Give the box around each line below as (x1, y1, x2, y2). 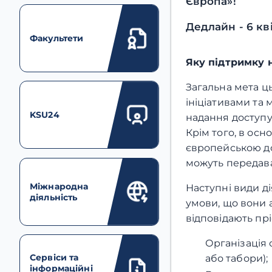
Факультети (30, 32, 84, 44)
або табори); (205, 252, 268, 264)
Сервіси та (30, 252, 79, 263)
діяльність (30, 191, 78, 203)
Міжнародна (30, 180, 89, 192)
